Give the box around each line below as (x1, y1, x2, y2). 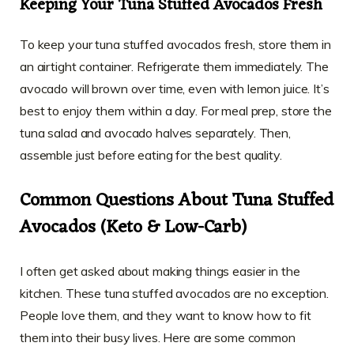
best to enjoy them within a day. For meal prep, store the (20, 103, 332, 119)
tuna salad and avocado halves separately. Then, (20, 125, 291, 141)
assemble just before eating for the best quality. (20, 147, 282, 164)
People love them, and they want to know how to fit (20, 307, 311, 323)
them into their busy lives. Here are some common (20, 329, 296, 345)
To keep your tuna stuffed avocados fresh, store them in (20, 36, 331, 53)
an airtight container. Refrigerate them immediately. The (20, 58, 329, 75)
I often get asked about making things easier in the (20, 262, 300, 279)
